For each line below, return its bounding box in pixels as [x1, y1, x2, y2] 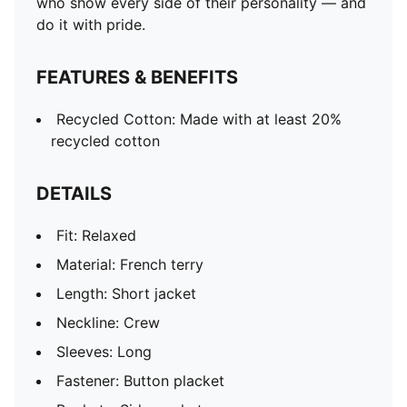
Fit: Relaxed [56, 226, 136, 244]
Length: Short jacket [56, 284, 196, 303]
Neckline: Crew [56, 313, 160, 332]
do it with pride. [36, 15, 145, 34]
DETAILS [36, 183, 112, 204]
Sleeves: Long [56, 342, 152, 361]
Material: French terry [56, 255, 203, 273]
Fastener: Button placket [56, 372, 224, 390]
